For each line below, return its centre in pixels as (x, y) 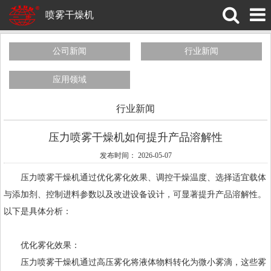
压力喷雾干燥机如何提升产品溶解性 (135, 137)
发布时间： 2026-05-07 (135, 155)
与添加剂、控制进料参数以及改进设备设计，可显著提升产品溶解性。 (135, 194)
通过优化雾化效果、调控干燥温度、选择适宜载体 (173, 177)
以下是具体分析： (38, 211)
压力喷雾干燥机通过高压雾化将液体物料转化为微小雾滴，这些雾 (135, 262)
